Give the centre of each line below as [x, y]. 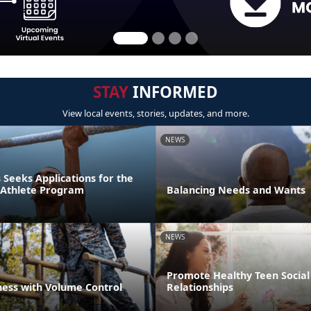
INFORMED [173, 92]
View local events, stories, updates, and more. [155, 113]
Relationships [200, 287]
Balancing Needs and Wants [236, 190]
